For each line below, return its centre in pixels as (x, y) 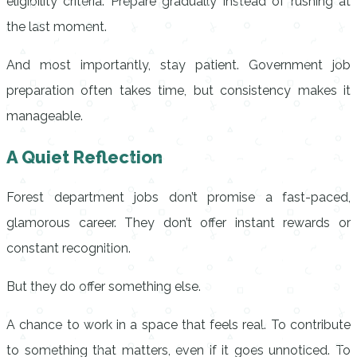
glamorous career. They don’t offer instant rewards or (178, 223)
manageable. (45, 116)
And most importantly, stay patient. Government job (178, 65)
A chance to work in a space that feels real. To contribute (178, 325)
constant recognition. (69, 248)
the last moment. (57, 27)
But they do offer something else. (104, 286)
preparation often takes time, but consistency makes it (178, 90)
